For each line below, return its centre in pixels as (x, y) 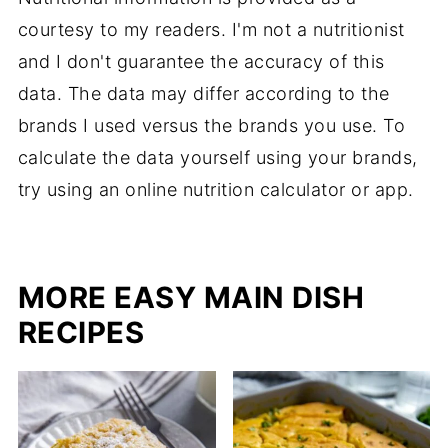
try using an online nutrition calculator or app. (215, 190)
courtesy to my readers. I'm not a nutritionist (211, 30)
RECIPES (81, 333)
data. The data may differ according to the (203, 94)
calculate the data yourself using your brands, (217, 158)
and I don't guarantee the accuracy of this (201, 62)
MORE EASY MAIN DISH (191, 298)
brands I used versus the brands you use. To (211, 126)
